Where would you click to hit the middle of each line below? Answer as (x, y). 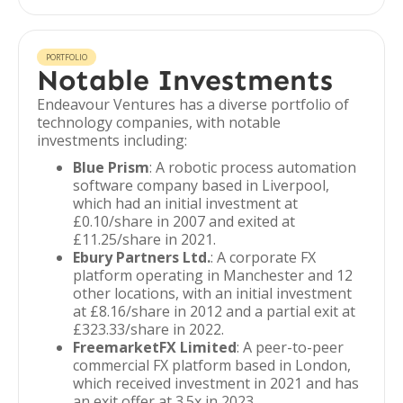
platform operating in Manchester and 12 (213, 275)
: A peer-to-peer (290, 347)
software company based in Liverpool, (201, 185)
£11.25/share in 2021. (144, 239)
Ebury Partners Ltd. (142, 257)
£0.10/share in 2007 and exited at (184, 221)
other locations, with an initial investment (212, 293)
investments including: (112, 140)
